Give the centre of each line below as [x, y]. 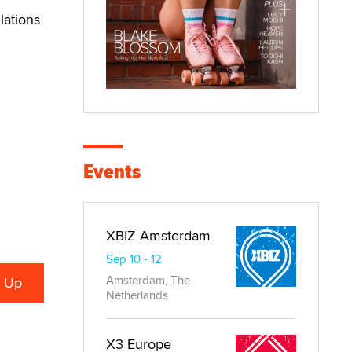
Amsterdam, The [148, 280]
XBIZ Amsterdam [158, 236]
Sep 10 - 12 [134, 259]
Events [112, 172]
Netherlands [137, 295]
